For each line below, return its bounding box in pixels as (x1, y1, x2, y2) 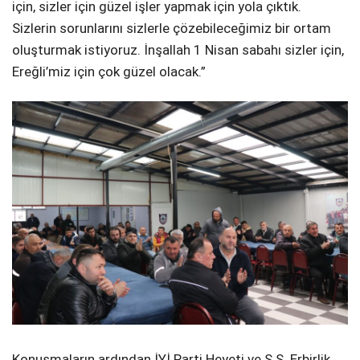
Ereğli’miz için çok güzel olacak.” (12, 63, 206, 80)
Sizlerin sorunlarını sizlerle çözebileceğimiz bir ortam (12, 20, 331, 37)
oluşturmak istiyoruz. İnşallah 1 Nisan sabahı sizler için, (12, 42, 344, 59)
